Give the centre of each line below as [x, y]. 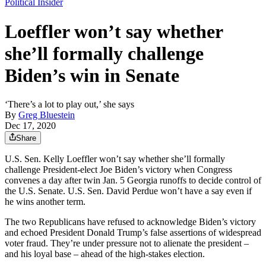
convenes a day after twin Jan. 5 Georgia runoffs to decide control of [133, 180]
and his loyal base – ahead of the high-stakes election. [105, 254]
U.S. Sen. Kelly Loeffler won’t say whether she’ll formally [115, 159]
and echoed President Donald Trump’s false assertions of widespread [133, 233]
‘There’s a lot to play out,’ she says [69, 104]
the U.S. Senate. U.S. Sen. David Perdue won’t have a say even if [128, 191]
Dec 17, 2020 [30, 126]
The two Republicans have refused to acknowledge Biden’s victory [130, 222]
